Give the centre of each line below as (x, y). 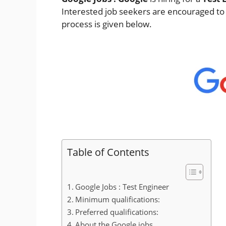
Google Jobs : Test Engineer (122, 187)
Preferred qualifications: (117, 212)
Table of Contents (108, 152)
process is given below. (107, 24)
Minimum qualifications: (118, 200)
